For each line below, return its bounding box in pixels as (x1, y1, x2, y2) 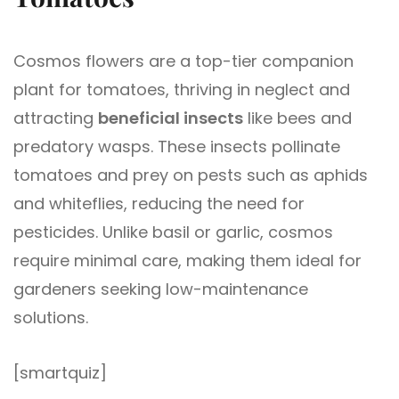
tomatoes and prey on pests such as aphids (13, 164, 368, 187)
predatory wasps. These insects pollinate (13, 135, 340, 159)
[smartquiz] (13, 362, 107, 385)
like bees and (243, 107, 352, 130)
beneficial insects (98, 107, 243, 130)
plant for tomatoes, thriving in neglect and (13, 78, 350, 102)
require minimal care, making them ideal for (13, 249, 362, 273)
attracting (13, 107, 98, 130)
